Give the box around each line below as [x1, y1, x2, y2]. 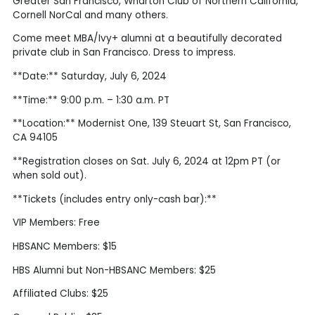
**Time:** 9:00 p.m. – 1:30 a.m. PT [12, 93, 169, 107]
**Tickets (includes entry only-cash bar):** [12, 192, 217, 206]
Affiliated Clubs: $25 [12, 287, 108, 301]
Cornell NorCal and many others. [12, 8, 168, 22]
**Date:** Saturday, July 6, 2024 [12, 69, 167, 83]
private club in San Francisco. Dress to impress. [12, 46, 236, 60]
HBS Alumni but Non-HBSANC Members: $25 [12, 263, 216, 277]
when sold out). [12, 168, 86, 182]
